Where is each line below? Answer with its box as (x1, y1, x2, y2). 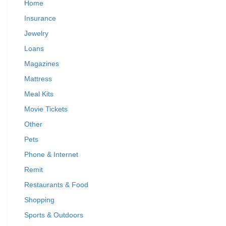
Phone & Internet (24, 150, 78, 158)
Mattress (24, 75, 52, 83)
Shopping (24, 196, 54, 204)
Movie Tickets (24, 105, 68, 113)
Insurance (24, 14, 56, 22)
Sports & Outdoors (24, 211, 83, 219)
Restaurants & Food (24, 181, 88, 189)
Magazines (24, 60, 59, 68)
